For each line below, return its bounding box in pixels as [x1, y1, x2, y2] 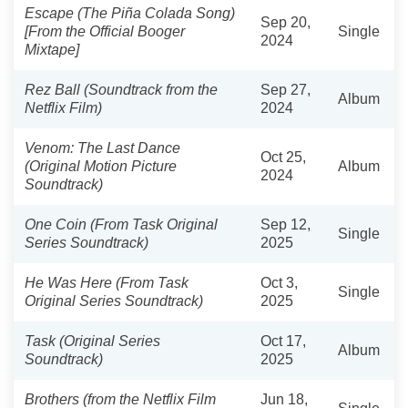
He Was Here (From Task [25, 274, 189, 291]
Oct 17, [260, 332, 306, 349]
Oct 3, [260, 274, 298, 291]
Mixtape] [25, 41, 79, 57]
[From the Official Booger [25, 23, 185, 39]
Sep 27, [260, 81, 311, 97]
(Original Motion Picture [25, 158, 177, 174]
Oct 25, [260, 148, 306, 165]
